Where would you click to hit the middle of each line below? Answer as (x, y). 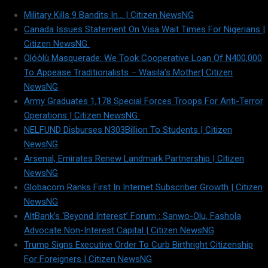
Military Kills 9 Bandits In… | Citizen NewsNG (109, 15)
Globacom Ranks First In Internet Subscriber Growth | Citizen (143, 187)
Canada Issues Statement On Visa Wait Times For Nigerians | (144, 29)
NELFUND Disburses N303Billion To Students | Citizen (128, 130)
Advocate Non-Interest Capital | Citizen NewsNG (119, 230)
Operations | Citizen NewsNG (82, 115)
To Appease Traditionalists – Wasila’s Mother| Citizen (128, 72)
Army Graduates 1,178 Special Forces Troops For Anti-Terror (144, 101)
